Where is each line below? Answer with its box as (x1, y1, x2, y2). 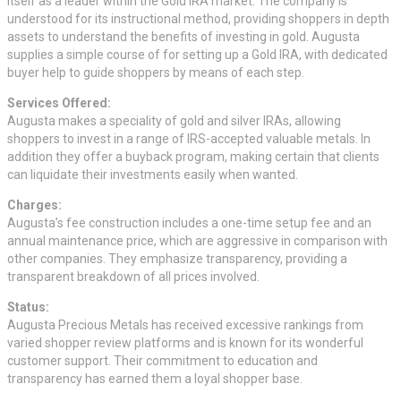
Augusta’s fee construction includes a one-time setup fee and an (7, 216, 371, 231)
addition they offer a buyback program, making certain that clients (7, 149, 380, 165)
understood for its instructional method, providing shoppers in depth (7, 12, 389, 27)
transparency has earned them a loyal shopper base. (7, 371, 303, 387)
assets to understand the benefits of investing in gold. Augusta (7, 30, 360, 45)
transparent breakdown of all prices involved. (7, 269, 260, 285)
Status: (7, 300, 49, 315)
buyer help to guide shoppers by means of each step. (7, 65, 304, 81)
